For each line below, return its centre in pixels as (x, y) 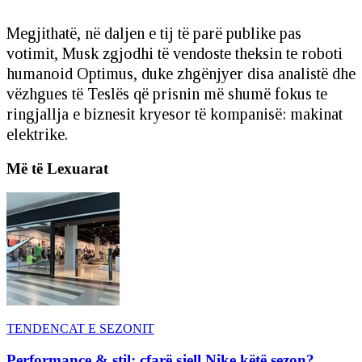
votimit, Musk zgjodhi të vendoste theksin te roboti (175, 53)
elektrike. (37, 134)
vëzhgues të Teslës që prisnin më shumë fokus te (167, 93)
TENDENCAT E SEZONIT (80, 329)
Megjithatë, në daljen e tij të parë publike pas (154, 33)
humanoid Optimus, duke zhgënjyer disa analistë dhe (181, 73)
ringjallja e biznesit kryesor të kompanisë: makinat (175, 114)
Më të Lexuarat (57, 168)
